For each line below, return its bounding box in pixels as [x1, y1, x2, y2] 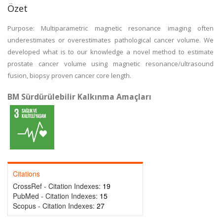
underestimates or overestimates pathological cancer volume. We [7, 36, 214, 44]
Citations [13, 169, 40, 179]
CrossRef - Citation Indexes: [13, 181, 103, 191]
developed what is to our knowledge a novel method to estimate [7, 47, 214, 56]
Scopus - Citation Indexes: [13, 201, 97, 211]
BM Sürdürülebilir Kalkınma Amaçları [7, 91, 151, 102]
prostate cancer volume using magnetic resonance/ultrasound [7, 59, 214, 68]
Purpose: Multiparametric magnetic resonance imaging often [7, 24, 214, 33]
